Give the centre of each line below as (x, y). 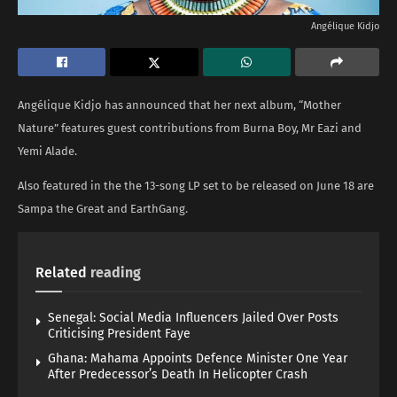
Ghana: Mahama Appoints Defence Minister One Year (198, 358)
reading (116, 272)
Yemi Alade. (47, 151)
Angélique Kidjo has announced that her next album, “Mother (179, 105)
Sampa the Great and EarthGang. (103, 208)
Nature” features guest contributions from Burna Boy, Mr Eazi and (190, 128)
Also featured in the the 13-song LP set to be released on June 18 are (196, 185)
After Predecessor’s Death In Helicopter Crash (178, 374)
